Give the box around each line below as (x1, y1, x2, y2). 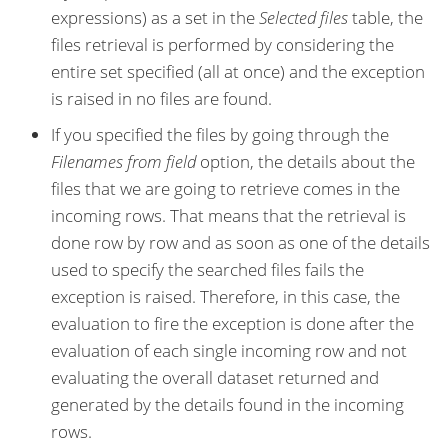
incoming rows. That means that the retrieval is (51, 203, 406, 227)
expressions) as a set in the (51, 6, 259, 30)
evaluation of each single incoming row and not (51, 338, 407, 362)
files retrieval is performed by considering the (51, 33, 394, 57)
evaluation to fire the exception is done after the (51, 311, 414, 335)
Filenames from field (51, 149, 196, 173)
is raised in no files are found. (51, 87, 272, 111)
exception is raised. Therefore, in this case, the (51, 284, 400, 308)
